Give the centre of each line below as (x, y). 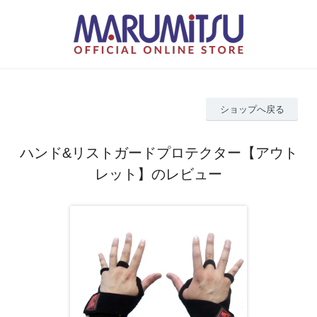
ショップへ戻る (252, 109)
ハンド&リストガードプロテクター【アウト (158, 152)
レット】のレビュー (158, 174)
